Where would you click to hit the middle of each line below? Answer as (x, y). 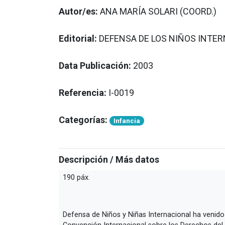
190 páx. (76, 178)
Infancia (127, 121)
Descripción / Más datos (109, 159)
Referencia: (83, 93)
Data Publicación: (96, 66)
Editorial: (79, 38)
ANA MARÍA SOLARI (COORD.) (158, 11)
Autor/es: (79, 11)
